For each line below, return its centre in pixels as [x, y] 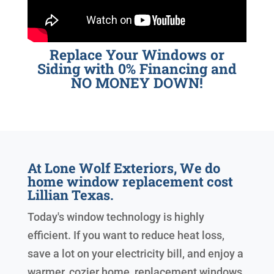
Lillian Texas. [70, 195]
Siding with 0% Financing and [137, 69]
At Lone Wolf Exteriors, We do [124, 168]
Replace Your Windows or [137, 55]
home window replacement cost [130, 182]
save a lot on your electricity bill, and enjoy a [135, 254]
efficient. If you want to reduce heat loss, [126, 235]
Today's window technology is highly [116, 217]
